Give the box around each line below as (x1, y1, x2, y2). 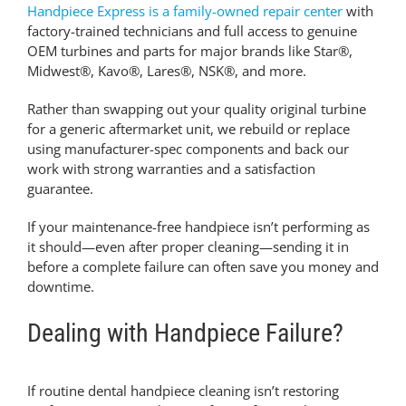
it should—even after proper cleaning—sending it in (26, 237, 349, 256)
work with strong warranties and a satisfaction (26, 159, 315, 179)
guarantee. (26, 179, 93, 198)
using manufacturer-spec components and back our (26, 140, 349, 159)
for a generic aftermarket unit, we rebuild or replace (26, 120, 350, 139)
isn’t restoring (249, 382, 339, 401)
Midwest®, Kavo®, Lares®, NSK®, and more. (26, 62, 306, 81)
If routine (26, 382, 88, 401)
